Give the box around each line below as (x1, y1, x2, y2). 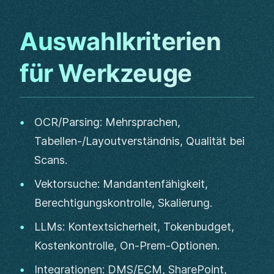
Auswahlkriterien (20, 26, 221, 56)
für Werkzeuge (20, 58, 192, 88)
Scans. (34, 154, 67, 166)
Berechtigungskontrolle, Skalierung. (34, 196, 212, 209)
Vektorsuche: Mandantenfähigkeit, (34, 177, 208, 190)
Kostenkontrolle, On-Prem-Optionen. (34, 239, 220, 252)
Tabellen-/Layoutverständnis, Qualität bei (34, 135, 245, 147)
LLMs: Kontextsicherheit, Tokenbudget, (34, 220, 234, 233)
